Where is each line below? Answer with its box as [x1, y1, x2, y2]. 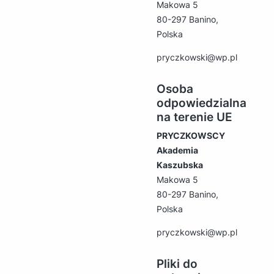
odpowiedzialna [157, 95, 246, 110]
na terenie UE [157, 109, 232, 124]
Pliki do [157, 256, 198, 271]
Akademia [157, 144, 198, 155]
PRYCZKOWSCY [157, 130, 225, 141]
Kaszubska [157, 159, 203, 170]
